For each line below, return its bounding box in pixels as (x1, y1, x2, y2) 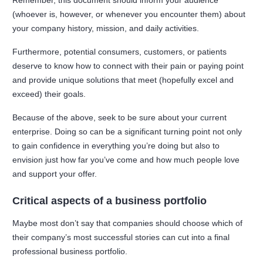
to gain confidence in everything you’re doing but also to (12, 141, 220, 151)
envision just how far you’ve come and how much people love (12, 155, 240, 165)
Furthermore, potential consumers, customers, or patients (12, 47, 227, 57)
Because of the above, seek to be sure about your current (12, 113, 227, 123)
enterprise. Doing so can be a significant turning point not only (12, 127, 242, 137)
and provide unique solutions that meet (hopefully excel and (12, 75, 234, 85)
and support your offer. (12, 169, 100, 179)
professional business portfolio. (12, 247, 130, 257)
